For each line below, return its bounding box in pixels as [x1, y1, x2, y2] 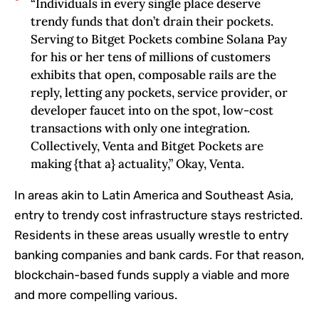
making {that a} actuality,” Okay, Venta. [30, 155, 244, 172]
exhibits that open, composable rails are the [30, 66, 276, 83]
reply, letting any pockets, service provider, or [30, 84, 288, 100]
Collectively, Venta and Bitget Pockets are [30, 137, 263, 154]
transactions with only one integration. [30, 120, 250, 136]
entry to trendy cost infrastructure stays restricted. [14, 207, 303, 222]
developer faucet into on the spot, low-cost [30, 102, 273, 118]
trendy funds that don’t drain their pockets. [30, 13, 273, 29]
